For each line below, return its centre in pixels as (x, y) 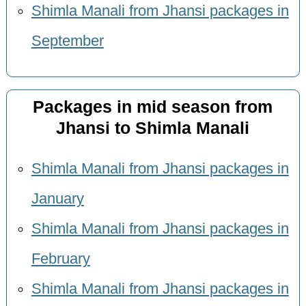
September (67, 41)
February (60, 259)
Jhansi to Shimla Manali (153, 128)
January (57, 198)
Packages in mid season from (153, 107)
